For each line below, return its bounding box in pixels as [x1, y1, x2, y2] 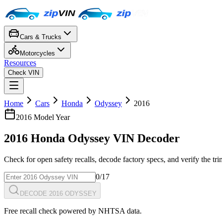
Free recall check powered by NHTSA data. [4, 206, 142, 215]
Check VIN [8, 69, 39, 76]
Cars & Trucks [20, 33, 61, 41]
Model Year [32, 113, 70, 121]
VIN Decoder [113, 131, 180, 145]
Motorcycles [20, 50, 55, 57]
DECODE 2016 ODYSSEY [20, 189, 97, 197]
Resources [4, 58, 36, 67]
